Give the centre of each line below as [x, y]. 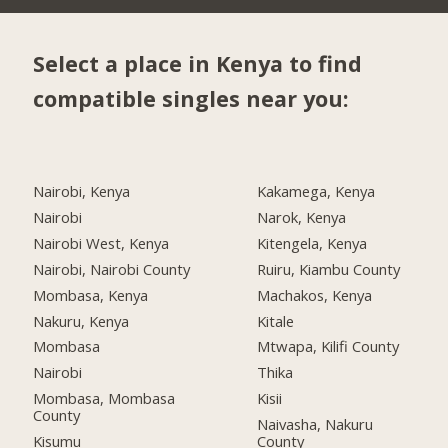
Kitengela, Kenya [312, 242]
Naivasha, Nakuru [315, 424]
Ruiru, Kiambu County [329, 268]
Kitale [276, 320]
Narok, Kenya [302, 216]
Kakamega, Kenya [316, 191]
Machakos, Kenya [315, 294]
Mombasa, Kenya [91, 294]
